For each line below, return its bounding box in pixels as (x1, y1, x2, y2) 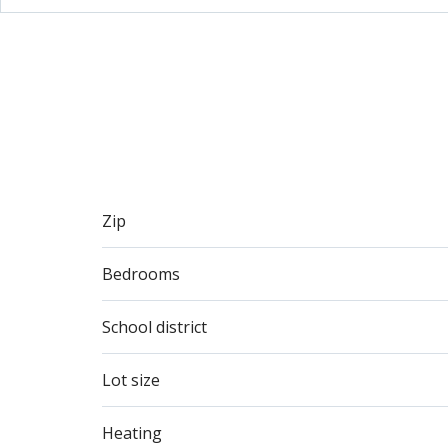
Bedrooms (102, 263, 180, 285)
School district (102, 316, 207, 338)
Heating (102, 422, 162, 444)
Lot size (102, 369, 160, 391)
